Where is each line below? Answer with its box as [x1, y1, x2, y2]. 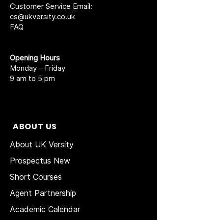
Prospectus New [10, 155, 73, 165]
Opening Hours [10, 53, 60, 62]
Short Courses [10, 171, 62, 182]
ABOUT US [12, 120, 57, 132]
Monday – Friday [10, 63, 65, 73]
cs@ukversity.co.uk [10, 11, 75, 21]
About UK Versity [10, 139, 74, 149]
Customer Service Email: [10, 1, 92, 11]
